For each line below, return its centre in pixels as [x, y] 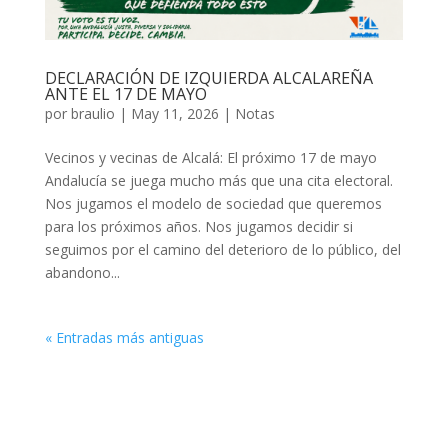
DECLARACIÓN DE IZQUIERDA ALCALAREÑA [208, 77]
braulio [92, 113]
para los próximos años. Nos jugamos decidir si [198, 226]
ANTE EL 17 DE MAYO [125, 93]
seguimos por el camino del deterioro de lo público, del [222, 249]
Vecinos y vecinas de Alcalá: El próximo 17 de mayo [210, 157]
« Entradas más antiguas [124, 337]
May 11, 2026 [174, 113]
